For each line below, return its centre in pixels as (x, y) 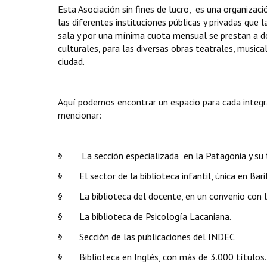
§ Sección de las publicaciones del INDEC (146, 237)
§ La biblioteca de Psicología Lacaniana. (145, 216)
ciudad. (71, 61)
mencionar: (80, 115)
